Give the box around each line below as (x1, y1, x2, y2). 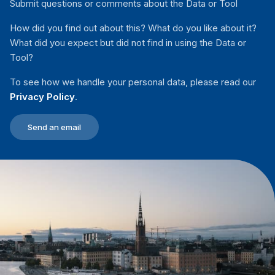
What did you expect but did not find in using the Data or (10, 37, 246, 48)
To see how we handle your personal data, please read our (10, 76, 256, 88)
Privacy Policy (10, 91, 75, 103)
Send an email (28, 122, 81, 132)
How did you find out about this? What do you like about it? (10, 22, 257, 34)
